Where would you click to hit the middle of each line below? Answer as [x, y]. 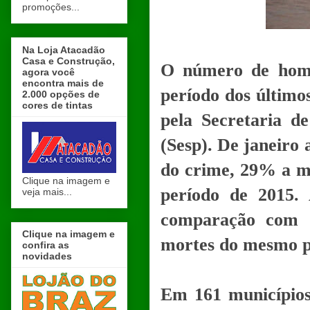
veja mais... [47, 191]
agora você [48, 72]
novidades [47, 256]
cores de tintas [57, 105]
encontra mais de [63, 83]
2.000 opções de [61, 94]
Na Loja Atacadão [64, 49]
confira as [46, 245]
